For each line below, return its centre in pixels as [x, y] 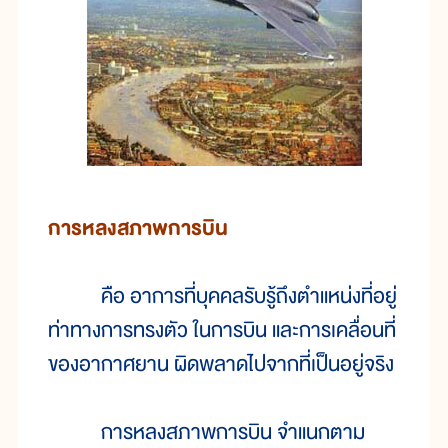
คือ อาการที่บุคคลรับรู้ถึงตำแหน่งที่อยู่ [222, 297]
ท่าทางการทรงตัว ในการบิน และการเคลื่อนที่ [222, 331]
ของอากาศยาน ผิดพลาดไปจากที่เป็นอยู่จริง [221, 365]
